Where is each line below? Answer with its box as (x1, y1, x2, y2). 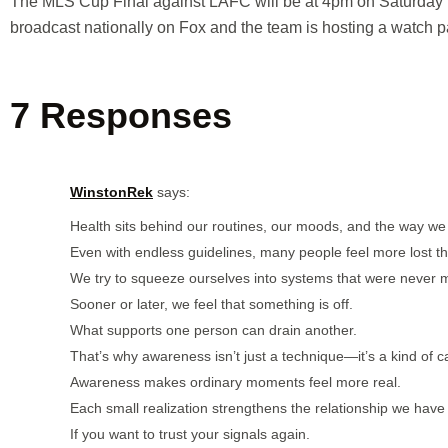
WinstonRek (70, 183, 153, 200)
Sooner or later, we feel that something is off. (70, 295, 353, 312)
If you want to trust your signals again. (70, 425, 310, 442)
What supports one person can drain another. (70, 321, 357, 338)
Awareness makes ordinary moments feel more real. (70, 373, 401, 390)
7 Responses (10, 94, 232, 136)
